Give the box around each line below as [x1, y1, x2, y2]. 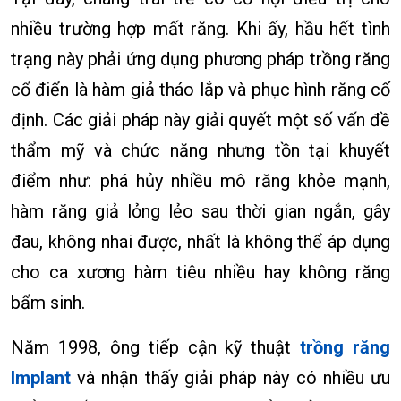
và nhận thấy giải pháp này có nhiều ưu [71, 366, 390, 388]
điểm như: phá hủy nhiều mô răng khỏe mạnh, [11, 169, 390, 192]
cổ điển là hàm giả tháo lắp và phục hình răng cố [11, 78, 390, 100]
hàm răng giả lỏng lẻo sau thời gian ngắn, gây [11, 200, 390, 222]
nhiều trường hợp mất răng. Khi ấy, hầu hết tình [11, 17, 390, 39]
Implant [11, 366, 71, 388]
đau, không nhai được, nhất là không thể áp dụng [11, 230, 390, 252]
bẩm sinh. [11, 291, 85, 313]
